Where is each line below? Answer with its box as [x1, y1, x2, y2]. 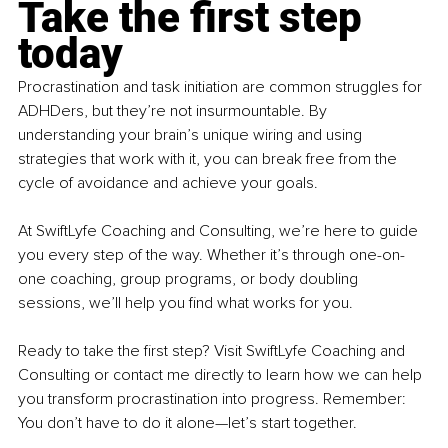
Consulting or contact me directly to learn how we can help [18, 365, 426, 386]
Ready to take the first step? [18, 341, 210, 362]
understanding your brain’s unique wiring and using [18, 125, 366, 146]
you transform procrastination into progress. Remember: [18, 389, 410, 410]
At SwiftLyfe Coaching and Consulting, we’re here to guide [18, 221, 422, 242]
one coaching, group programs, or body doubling [18, 269, 362, 290]
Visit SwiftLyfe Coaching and [214, 341, 409, 362]
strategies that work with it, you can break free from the [18, 149, 401, 170]
